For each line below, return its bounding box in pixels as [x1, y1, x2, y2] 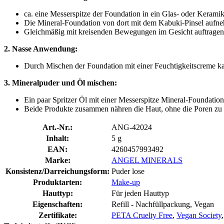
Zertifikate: [38, 210, 77, 219]
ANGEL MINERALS [111, 155, 182, 164]
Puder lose [111, 166, 144, 175]
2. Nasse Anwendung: [4, 44, 77, 53]
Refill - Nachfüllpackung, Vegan [111, 199, 214, 208]
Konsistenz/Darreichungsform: [5, 166, 109, 175]
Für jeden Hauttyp [111, 188, 169, 197]
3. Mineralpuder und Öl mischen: [4, 78, 117, 87]
